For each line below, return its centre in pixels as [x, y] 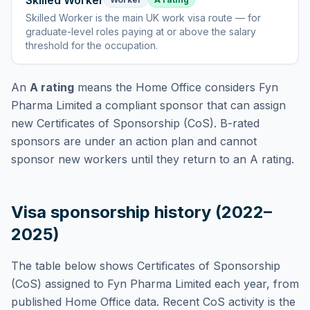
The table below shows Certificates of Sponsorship [146, 266]
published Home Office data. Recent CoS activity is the [153, 302]
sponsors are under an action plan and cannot [134, 141]
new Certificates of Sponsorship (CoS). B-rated [135, 123]
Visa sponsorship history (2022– [142, 212]
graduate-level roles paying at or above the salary [141, 31]
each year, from [257, 284]
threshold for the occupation [91, 45]
